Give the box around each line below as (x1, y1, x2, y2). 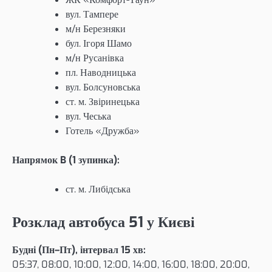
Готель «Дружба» (66, 124, 140, 137)
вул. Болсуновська (66, 80, 140, 93)
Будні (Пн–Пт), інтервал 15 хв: (12, 243, 146, 256)
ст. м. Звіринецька (66, 95, 140, 108)
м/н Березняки (66, 22, 126, 35)
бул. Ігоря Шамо (66, 36, 132, 50)
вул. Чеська (66, 109, 111, 123)
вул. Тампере (66, 7, 118, 21)
